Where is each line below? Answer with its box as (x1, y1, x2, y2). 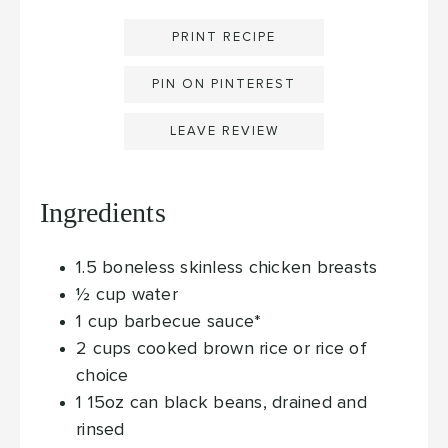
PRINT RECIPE (172, 31, 276, 45)
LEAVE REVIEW (169, 125, 279, 139)
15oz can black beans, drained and (87, 394, 367, 413)
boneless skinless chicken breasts (102, 259, 378, 278)
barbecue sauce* (123, 313, 262, 332)
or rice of (293, 340, 367, 359)
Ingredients (40, 197, 166, 229)
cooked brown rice (136, 340, 288, 359)
